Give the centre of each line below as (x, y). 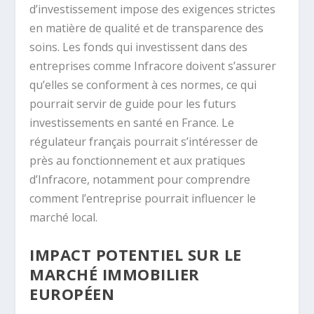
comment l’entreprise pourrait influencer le (143, 198)
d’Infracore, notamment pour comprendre (140, 179)
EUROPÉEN (72, 294)
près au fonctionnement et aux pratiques (138, 160)
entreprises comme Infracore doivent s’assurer (153, 66)
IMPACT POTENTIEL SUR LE (136, 255)
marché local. (64, 217)
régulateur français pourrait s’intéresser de (144, 141)
